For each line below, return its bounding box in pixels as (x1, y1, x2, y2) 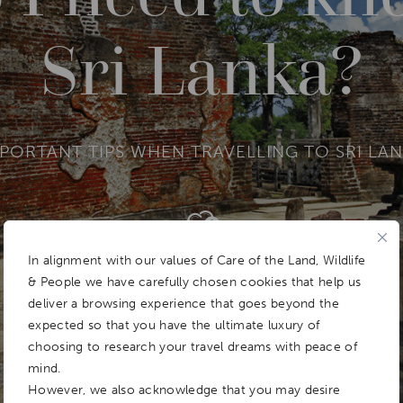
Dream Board (164, 251, 239, 264)
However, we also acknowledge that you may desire (28, 381, 341, 398)
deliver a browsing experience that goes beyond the (28, 295, 339, 311)
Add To (182, 240, 221, 254)
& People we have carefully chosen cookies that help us (28, 273, 362, 290)
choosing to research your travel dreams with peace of (28, 338, 357, 354)
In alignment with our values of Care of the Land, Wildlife (28, 252, 366, 268)
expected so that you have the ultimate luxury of (28, 317, 320, 333)
